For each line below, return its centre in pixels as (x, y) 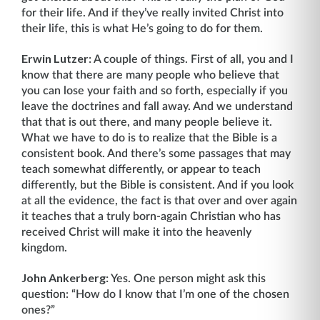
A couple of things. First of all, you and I (194, 59)
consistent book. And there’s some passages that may (156, 154)
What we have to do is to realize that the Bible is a (149, 138)
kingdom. (44, 248)
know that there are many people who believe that (150, 75)
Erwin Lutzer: (57, 58)
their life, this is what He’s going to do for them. (142, 29)
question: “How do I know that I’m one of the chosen (155, 294)
